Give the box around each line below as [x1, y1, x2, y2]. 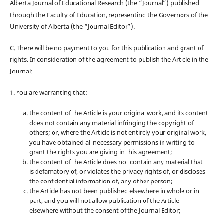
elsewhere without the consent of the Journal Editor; [29, 205, 181, 215]
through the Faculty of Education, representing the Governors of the [9, 10, 208, 19]
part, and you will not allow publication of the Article [29, 196, 179, 205]
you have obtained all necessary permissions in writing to [29, 137, 195, 146]
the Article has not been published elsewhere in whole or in [29, 186, 199, 195]
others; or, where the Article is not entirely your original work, [29, 127, 206, 137]
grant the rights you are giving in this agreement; [29, 147, 172, 156]
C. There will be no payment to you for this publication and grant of [9, 43, 203, 52]
